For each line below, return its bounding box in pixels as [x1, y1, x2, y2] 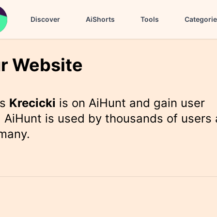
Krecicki [9, 95, 56, 110]
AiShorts [86, 15, 115, 23]
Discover [31, 15, 60, 23]
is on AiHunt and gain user [56, 95, 205, 110]
